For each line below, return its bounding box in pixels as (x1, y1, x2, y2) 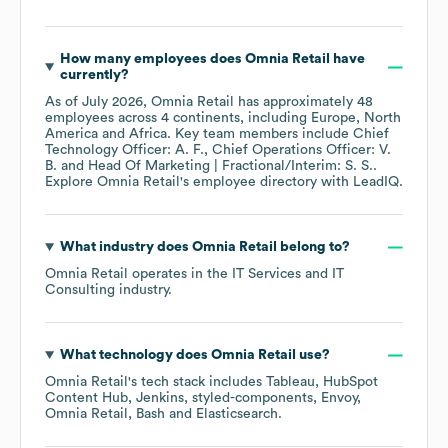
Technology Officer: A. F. (45, 143, 204, 158)
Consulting (45, 283, 115, 298)
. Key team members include (167, 127, 353, 142)
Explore (45, 175, 97, 190)
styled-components (192, 391, 313, 406)
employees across (45, 111, 161, 126)
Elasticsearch (196, 407, 278, 422)
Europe (311, 111, 356, 126)
